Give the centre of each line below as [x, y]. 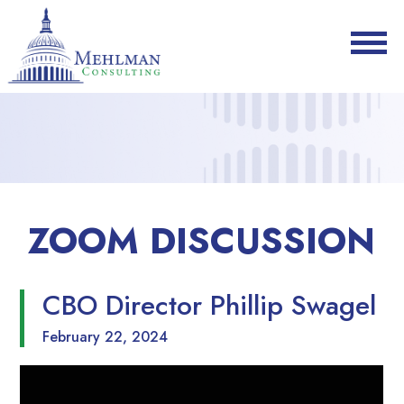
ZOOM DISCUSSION [202, 241]
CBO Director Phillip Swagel [210, 306]
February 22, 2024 [106, 337]
